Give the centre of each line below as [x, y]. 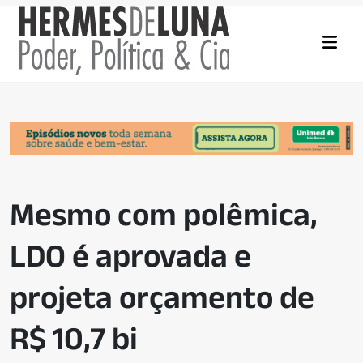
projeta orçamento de [162, 297]
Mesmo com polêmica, [164, 214]
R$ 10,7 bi [74, 338]
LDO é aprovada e [130, 256]
